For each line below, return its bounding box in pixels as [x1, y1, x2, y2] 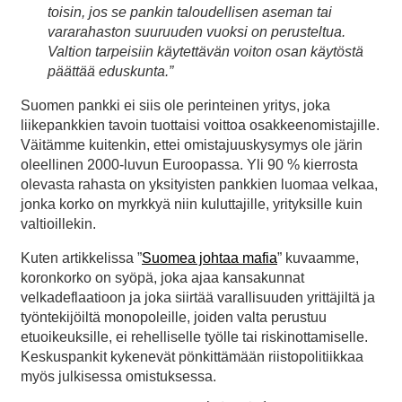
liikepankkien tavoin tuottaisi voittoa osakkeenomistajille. [21, 117, 380, 133]
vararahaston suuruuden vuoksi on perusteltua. [48, 23, 345, 39]
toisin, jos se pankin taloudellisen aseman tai [48, 4, 332, 20]
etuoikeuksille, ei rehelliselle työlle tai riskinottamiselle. [21, 328, 368, 345]
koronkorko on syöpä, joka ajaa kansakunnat [21, 269, 304, 285]
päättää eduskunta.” [48, 63, 173, 79]
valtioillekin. [21, 215, 96, 232]
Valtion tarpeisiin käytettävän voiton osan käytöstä [48, 43, 363, 59]
